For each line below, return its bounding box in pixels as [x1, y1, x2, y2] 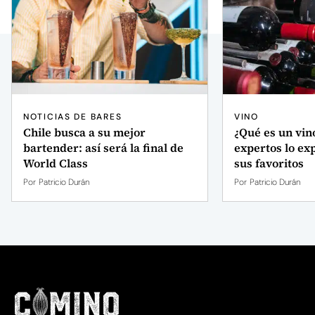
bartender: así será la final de [23, 139, 184, 155]
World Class [23, 155, 88, 171]
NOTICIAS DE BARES [23, 110, 122, 122]
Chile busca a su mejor [23, 124, 146, 140]
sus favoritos [234, 155, 304, 171]
